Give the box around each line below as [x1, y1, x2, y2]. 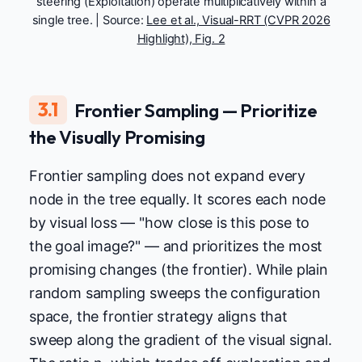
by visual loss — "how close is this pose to [29, 213, 310, 231]
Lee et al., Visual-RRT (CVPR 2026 [146, 13, 330, 28]
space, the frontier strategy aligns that [29, 307, 288, 325]
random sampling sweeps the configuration [29, 284, 321, 301]
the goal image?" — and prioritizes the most [29, 237, 323, 255]
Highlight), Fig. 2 [137, 32, 225, 47]
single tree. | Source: [32, 13, 147, 28]
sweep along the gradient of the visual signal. [29, 330, 332, 348]
